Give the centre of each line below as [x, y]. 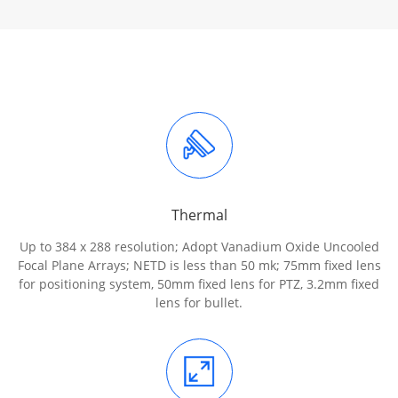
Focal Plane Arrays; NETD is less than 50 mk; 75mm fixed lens [199, 265]
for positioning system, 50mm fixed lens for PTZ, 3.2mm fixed [199, 283]
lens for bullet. [199, 302]
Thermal [199, 215]
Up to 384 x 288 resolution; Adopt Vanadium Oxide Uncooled [199, 246]
